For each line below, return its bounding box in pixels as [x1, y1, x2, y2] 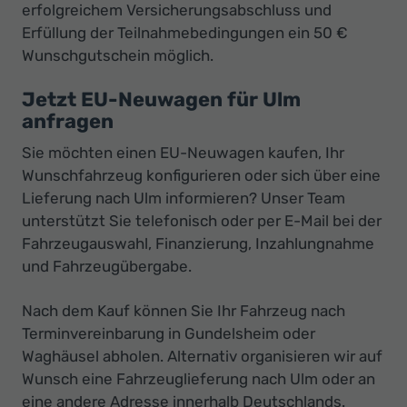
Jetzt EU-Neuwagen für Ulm [22, 87, 301, 113]
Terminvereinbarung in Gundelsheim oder [22, 324, 315, 343]
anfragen [22, 109, 114, 134]
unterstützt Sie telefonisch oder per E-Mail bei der [22, 212, 382, 231]
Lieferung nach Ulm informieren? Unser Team [22, 189, 345, 208]
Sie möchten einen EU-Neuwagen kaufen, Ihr [22, 144, 344, 163]
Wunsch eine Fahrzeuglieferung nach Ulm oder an [22, 370, 375, 389]
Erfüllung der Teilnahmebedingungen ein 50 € [22, 24, 348, 43]
